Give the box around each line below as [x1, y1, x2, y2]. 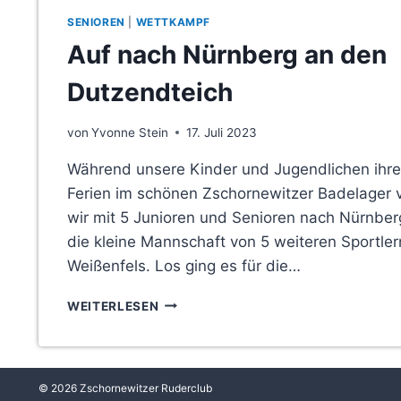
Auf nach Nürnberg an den [67, 39, 387, 71]
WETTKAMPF [135, 15, 210, 30]
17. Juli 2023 [186, 124, 258, 140]
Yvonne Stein [91, 124, 169, 140]
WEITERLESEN [67, 298, 159, 313]
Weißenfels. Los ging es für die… [67, 256, 301, 275]
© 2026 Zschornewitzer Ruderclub [38, 380, 212, 395]
